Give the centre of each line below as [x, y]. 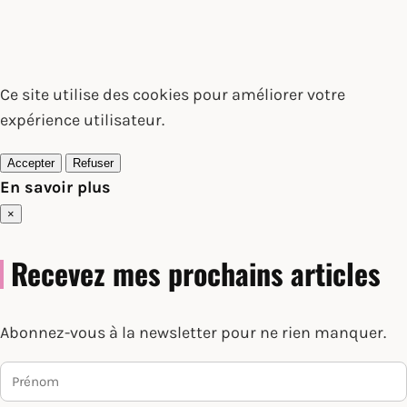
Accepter [31, 164]
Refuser [93, 164]
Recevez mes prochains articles [196, 273]
